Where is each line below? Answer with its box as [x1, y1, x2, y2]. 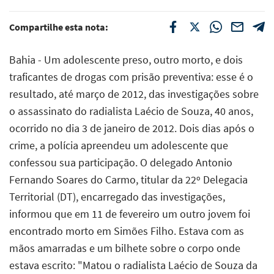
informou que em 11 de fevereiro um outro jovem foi [9, 206, 250, 221]
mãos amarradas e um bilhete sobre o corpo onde [9, 240, 240, 255]
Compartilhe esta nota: [9, 20, 108, 33]
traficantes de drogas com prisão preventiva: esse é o [9, 69, 253, 84]
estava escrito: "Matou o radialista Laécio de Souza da [9, 257, 257, 272]
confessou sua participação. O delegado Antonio [9, 155, 232, 169]
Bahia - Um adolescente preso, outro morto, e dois [9, 52, 243, 67]
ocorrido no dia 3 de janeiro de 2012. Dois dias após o [9, 120, 254, 135]
